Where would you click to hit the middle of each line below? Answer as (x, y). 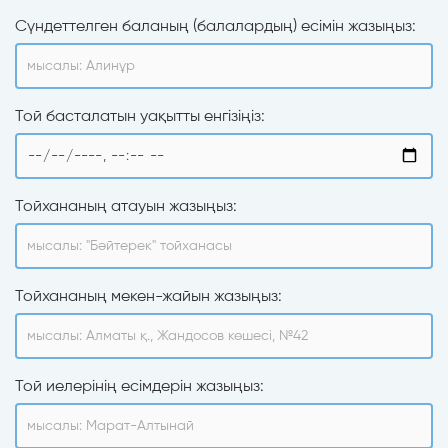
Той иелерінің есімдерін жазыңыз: (139, 385)
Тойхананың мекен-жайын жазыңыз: (148, 295)
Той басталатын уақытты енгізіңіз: (140, 115)
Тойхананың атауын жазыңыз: (126, 205)
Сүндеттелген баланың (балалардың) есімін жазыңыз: (215, 25)
